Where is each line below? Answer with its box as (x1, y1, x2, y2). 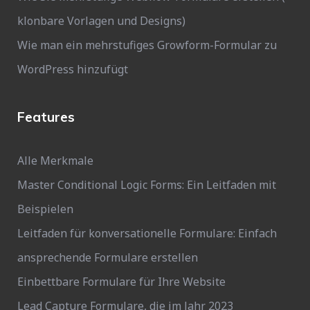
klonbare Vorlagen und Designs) (17, 13, 185, 28)
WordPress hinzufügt (17, 62, 128, 77)
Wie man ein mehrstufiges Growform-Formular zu (17, 37, 277, 53)
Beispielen (17, 201, 73, 217)
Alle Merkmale (17, 153, 93, 168)
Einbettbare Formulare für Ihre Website (17, 274, 226, 289)
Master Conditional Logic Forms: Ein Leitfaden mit (17, 177, 276, 192)
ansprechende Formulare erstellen (17, 250, 198, 265)
